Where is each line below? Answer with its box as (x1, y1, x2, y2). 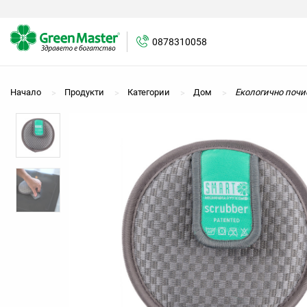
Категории (127, 87, 170, 97)
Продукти (64, 87, 104, 97)
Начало (10, 87, 41, 97)
